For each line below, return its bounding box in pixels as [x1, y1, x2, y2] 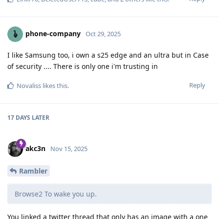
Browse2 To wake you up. [15, 189, 97, 199]
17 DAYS [7, 113, 30, 122]
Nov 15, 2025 [50, 144, 88, 153]
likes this [41, 81, 67, 90]
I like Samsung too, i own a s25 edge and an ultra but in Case [7, 50, 209, 60]
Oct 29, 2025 [86, 29, 121, 39]
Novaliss [17, 81, 41, 90]
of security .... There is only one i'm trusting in [7, 62, 158, 71]
